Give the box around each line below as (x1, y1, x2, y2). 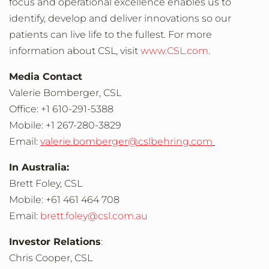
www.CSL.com (141, 45, 208, 56)
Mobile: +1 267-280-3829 (9, 119, 124, 131)
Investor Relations (9, 236, 101, 247)
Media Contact (9, 71, 82, 82)
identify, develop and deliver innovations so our (9, 13, 231, 24)
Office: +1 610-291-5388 (9, 103, 116, 115)
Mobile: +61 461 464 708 (9, 194, 119, 205)
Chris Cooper (9, 252, 70, 264)
